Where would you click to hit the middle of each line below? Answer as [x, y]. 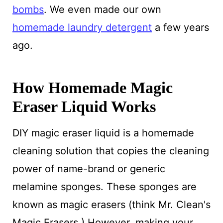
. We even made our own [102, 9]
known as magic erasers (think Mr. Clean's [111, 204]
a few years [180, 27]
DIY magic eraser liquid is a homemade [103, 133]
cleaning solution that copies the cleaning [111, 151]
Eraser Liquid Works [84, 106]
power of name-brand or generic [89, 168]
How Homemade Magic [92, 87]
